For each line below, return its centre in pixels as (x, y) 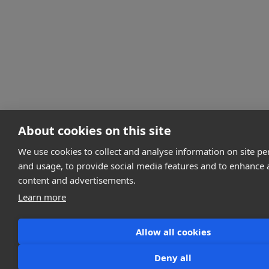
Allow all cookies (173, 231)
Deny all (173, 257)
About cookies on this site (95, 131)
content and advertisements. (77, 180)
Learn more (42, 197)
